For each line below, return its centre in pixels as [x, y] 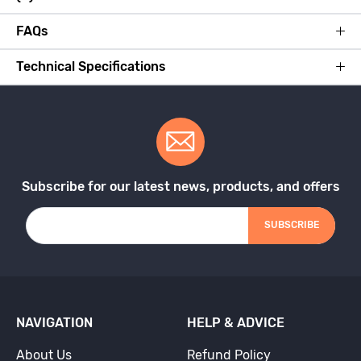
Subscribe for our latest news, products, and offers [180, 186]
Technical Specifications [91, 66]
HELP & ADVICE [236, 322]
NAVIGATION [54, 322]
